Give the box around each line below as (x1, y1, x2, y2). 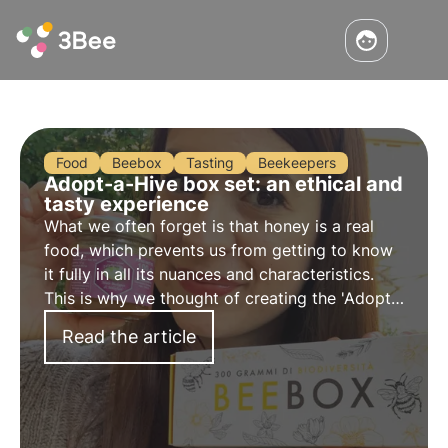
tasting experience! (44, 336, 188, 356)
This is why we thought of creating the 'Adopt (44, 288, 391, 308)
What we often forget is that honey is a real (44, 216, 374, 236)
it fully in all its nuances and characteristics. (44, 264, 374, 284)
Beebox (112, 154, 162, 171)
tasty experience (44, 192, 209, 216)
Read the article (62, 326, 196, 347)
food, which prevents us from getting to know (44, 240, 393, 260)
